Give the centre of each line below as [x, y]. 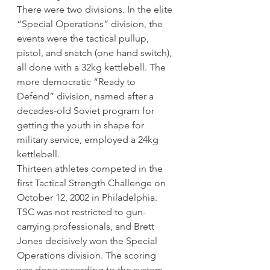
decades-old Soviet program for [87, 111]
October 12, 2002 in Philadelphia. [88, 198]
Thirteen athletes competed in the [91, 169]
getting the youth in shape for [82, 125]
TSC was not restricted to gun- [81, 212]
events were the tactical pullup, [84, 39]
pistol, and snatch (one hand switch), [96, 53]
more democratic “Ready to [77, 82]
